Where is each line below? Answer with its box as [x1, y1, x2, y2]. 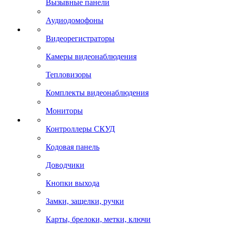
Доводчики [46, 161, 84, 169]
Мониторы [46, 106, 83, 115]
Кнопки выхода [46, 179, 99, 187]
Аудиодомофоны [46, 16, 103, 25]
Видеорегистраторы [46, 34, 115, 43]
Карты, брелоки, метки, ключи [46, 215, 151, 223]
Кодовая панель [46, 143, 99, 151]
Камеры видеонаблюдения [46, 52, 137, 61]
